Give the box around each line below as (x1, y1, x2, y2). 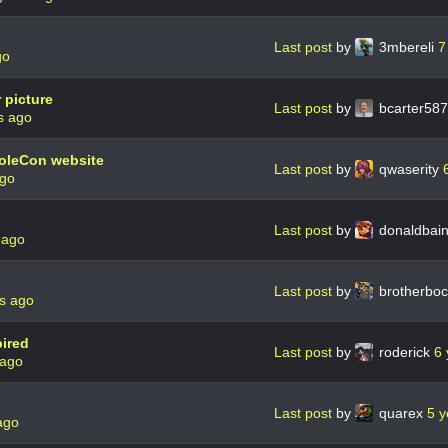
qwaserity (375, 160, 443, 177)
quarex (375, 404, 427, 421)
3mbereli (375, 38, 438, 55)
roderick (375, 343, 434, 360)
